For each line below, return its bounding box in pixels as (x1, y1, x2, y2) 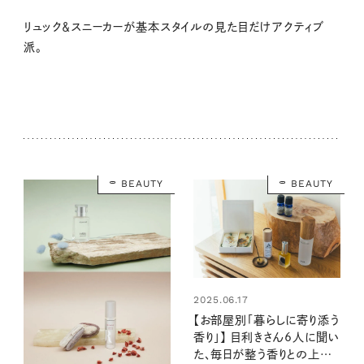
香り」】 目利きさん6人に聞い (193, 331, 340, 343)
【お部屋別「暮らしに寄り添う (193, 314, 340, 326)
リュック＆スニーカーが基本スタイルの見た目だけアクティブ (23, 20, 324, 32)
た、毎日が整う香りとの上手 (193, 348, 332, 360)
